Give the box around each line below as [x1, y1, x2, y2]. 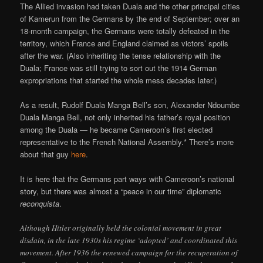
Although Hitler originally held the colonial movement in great [20, 222, 222, 234]
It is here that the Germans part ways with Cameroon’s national [20, 173, 235, 185]
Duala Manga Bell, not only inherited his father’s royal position [20, 112, 231, 123]
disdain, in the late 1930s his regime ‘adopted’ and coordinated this [20, 235, 238, 246]
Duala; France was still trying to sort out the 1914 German [20, 62, 217, 74]
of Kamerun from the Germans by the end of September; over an [20, 13, 240, 25]
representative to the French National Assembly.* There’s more [20, 136, 234, 148]
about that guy [20, 149, 72, 160]
